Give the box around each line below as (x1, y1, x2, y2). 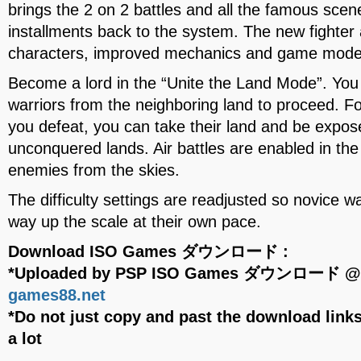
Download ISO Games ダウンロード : (8, 243, 288, 260)
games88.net (8, 286, 106, 304)
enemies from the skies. (8, 161, 180, 179)
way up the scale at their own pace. (8, 213, 261, 230)
